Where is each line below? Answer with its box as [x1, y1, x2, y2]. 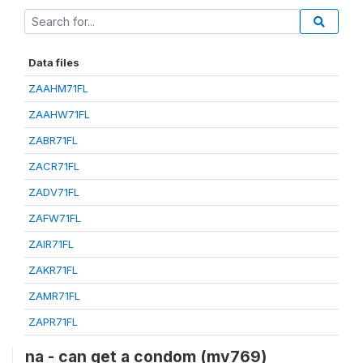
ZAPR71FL [28, 314, 78, 328]
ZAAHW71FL [28, 107, 90, 121]
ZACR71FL [28, 159, 79, 173]
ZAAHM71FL [28, 81, 88, 95]
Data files [28, 55, 79, 69]
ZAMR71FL [28, 288, 80, 302]
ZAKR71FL [28, 263, 78, 276]
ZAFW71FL [28, 211, 81, 224]
